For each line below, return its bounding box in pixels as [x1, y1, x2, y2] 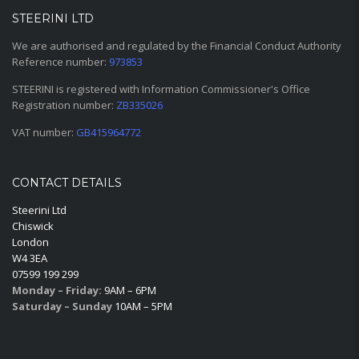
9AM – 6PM [102, 283, 156, 297]
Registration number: [12, 98, 116, 112]
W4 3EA [12, 251, 47, 265]
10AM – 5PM [112, 299, 172, 313]
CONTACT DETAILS [12, 175, 122, 190]
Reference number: [12, 54, 109, 69]
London [12, 235, 49, 249]
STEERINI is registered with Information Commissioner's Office [12, 82, 310, 96]
